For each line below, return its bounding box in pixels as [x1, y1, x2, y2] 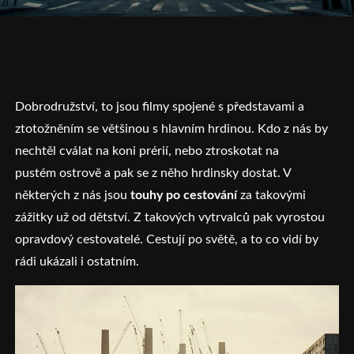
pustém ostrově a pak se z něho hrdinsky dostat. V [15, 167, 292, 179]
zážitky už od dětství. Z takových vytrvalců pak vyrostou [15, 211, 326, 224]
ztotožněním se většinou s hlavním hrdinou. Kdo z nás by [15, 122, 329, 135]
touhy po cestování [127, 189, 238, 201]
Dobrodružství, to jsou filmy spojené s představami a [15, 100, 305, 113]
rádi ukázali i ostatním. [15, 255, 143, 268]
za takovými [237, 189, 307, 201]
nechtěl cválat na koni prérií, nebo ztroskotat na [15, 145, 280, 157]
